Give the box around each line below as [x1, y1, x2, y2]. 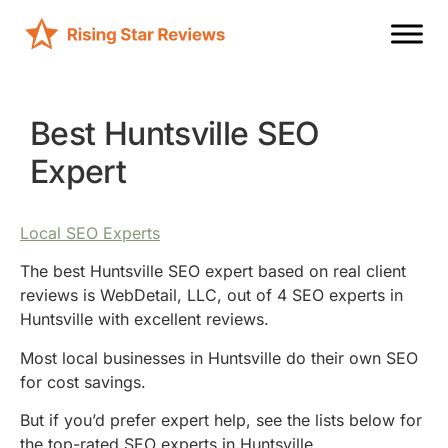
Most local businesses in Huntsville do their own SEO [20, 347, 418, 368]
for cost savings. [20, 371, 146, 392]
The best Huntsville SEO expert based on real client [20, 261, 406, 282]
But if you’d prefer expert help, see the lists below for [20, 410, 422, 431]
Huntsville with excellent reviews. [20, 309, 269, 330]
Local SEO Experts [20, 223, 160, 243]
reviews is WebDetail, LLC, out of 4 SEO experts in [20, 285, 403, 306]
